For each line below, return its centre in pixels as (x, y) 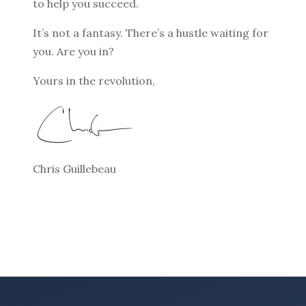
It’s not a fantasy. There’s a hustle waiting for (151, 33)
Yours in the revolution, (94, 81)
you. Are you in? (73, 52)
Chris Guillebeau (74, 169)
